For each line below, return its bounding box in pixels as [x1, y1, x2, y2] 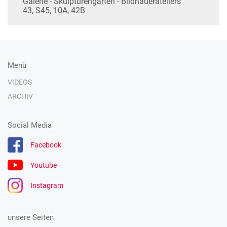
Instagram [30, 181, 63, 190]
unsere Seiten [8, 213, 54, 222]
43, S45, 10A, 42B [23, 6, 85, 15]
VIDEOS [8, 78, 32, 86]
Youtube [30, 161, 57, 169]
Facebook [30, 141, 61, 149]
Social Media [8, 121, 52, 130]
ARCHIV [8, 92, 33, 100]
